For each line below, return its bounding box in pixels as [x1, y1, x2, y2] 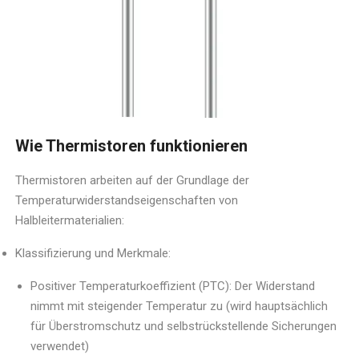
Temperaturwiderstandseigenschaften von [15, 192, 239, 208]
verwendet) [30, 338, 90, 353]
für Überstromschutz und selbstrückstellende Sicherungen [30, 318, 337, 333]
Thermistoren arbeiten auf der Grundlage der [15, 172, 250, 188]
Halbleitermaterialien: [15, 212, 125, 228]
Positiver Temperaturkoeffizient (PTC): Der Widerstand [30, 278, 316, 293]
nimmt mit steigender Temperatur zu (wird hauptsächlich [30, 298, 329, 313]
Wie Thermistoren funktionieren [15, 135, 248, 155]
